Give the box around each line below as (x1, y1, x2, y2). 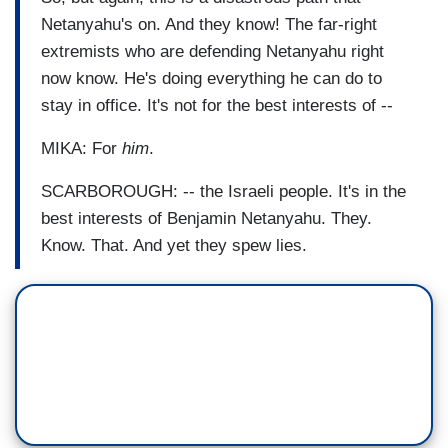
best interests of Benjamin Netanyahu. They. (41, 208, 372, 228)
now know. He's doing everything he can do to (41, 68, 382, 88)
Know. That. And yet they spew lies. (41, 235, 307, 255)
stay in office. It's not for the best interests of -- (41, 95, 393, 115)
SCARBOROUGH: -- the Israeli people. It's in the (41, 181, 406, 201)
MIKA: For (41, 138, 122, 158)
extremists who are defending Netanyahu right (41, 41, 384, 61)
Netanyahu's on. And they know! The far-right (41, 14, 377, 34)
